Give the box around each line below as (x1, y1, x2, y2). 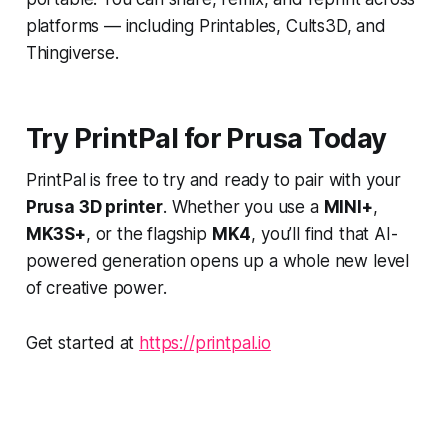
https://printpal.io (139, 333, 271, 354)
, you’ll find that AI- (251, 224, 398, 245)
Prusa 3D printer (25, 197, 163, 218)
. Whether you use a (162, 197, 324, 218)
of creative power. (25, 278, 167, 299)
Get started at (25, 333, 140, 354)
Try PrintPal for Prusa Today (25, 122, 387, 156)
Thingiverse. (25, 43, 119, 64)
